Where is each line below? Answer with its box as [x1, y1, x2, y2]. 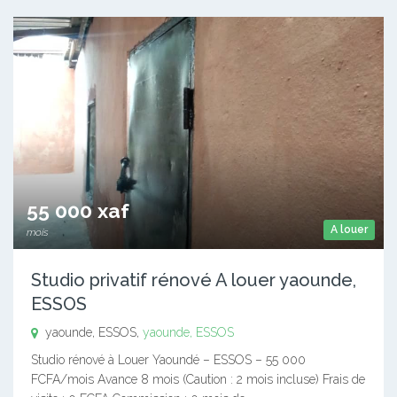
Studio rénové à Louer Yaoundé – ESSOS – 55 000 [31, 352, 306, 367]
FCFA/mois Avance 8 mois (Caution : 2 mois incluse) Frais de [31, 371, 365, 386]
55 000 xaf [27, 198, 129, 222]
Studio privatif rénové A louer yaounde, [31, 269, 356, 291]
